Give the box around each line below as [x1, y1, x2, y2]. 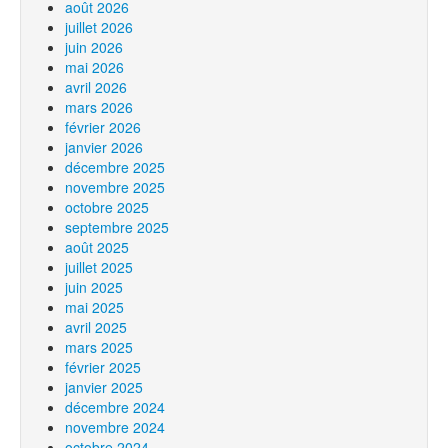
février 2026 [65, 117, 141, 137]
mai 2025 [65, 297, 124, 317]
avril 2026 [65, 77, 127, 97]
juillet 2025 [65, 257, 133, 277]
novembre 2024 [65, 417, 165, 437]
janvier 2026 [65, 137, 143, 157]
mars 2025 [65, 337, 133, 357]
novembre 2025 [65, 177, 165, 197]
